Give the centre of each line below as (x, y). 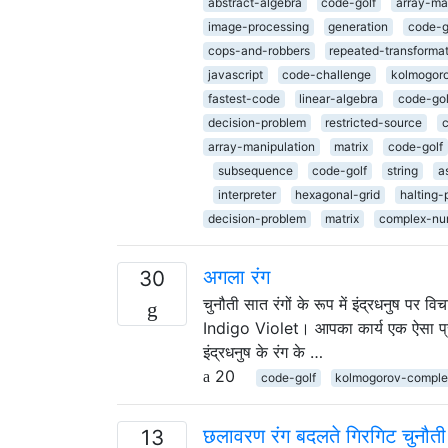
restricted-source (374, 122)
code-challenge (327, 74)
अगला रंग (236, 276)
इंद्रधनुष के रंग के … (263, 351)
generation (358, 26)
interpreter (246, 194)
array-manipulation (261, 146)
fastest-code (243, 98)
